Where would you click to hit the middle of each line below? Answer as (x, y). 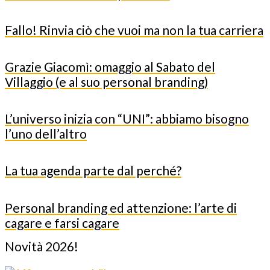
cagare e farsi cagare (62, 222)
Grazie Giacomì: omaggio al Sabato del (110, 67)
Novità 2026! (42, 246)
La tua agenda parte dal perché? (93, 171)
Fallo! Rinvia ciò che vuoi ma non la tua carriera (134, 30)
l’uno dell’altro (46, 134)
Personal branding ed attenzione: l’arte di (121, 207)
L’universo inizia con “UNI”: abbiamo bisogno (127, 119)
